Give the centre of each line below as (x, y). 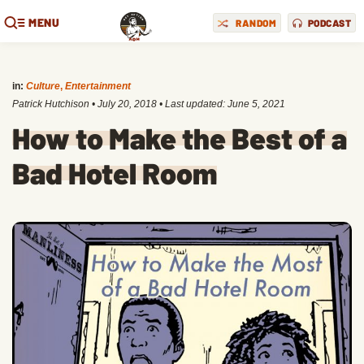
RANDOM (256, 22)
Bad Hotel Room (115, 173)
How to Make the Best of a (180, 138)
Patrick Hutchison (51, 104)
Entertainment (98, 86)
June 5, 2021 (256, 104)
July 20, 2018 (127, 104)
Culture (43, 86)
